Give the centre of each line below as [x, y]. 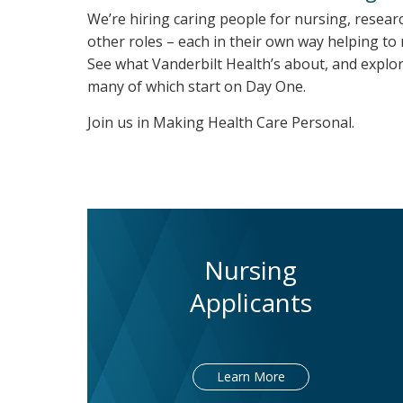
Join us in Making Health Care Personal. [221, 123]
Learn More [251, 377]
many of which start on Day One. [197, 87]
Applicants [251, 303]
